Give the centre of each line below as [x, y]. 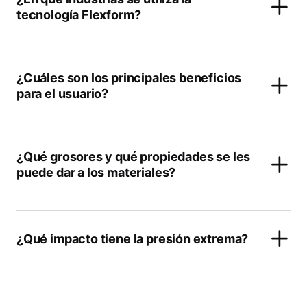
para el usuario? [63, 94]
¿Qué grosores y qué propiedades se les [134, 157]
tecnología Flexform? [79, 15]
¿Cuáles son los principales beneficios [129, 78]
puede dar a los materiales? [96, 172]
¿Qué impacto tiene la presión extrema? [133, 238]
